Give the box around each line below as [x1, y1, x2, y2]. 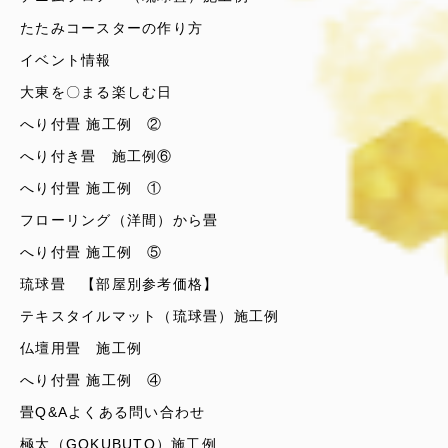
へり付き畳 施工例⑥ [20, 148, 173, 164]
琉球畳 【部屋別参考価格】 [20, 276, 219, 292]
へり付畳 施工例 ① [20, 180, 163, 196]
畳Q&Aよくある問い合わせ [20, 404, 206, 420]
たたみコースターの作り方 [20, 20, 204, 36]
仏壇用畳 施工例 [20, 340, 143, 356]
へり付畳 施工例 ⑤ [20, 244, 163, 260]
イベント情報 [20, 52, 112, 68]
